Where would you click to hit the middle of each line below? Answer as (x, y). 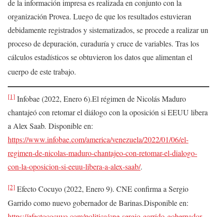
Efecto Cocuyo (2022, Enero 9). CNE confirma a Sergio (102, 189)
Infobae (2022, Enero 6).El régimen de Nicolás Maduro (101, 99)
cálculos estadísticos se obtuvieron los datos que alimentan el (100, 57)
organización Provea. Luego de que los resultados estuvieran (100, 16)
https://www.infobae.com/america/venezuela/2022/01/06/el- (98, 139)
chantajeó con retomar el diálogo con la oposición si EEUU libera (108, 112)
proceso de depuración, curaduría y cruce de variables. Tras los (103, 43)
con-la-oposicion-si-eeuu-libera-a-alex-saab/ (74, 167)
